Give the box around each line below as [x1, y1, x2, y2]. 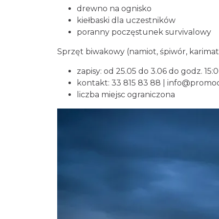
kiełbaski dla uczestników [77, 15, 175, 25]
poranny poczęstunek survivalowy [77, 27, 211, 37]
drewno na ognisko [77, 3, 152, 13]
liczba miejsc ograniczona [77, 89, 175, 99]
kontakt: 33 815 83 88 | [77, 78, 167, 88]
